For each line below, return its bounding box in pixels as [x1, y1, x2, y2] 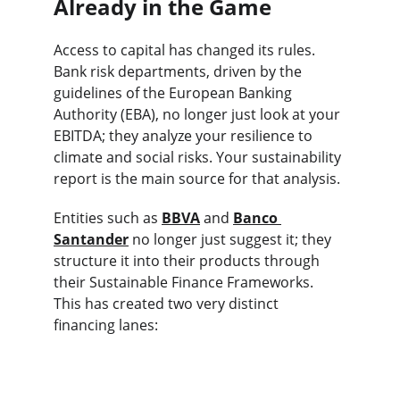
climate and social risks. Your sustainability [54, 146, 345, 167]
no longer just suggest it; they [129, 229, 335, 249]
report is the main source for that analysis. [54, 168, 340, 188]
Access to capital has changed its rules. [54, 39, 319, 60]
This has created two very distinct [54, 293, 282, 313]
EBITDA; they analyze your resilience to [54, 125, 316, 146]
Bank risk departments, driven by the [54, 61, 305, 81]
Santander [54, 229, 129, 249]
